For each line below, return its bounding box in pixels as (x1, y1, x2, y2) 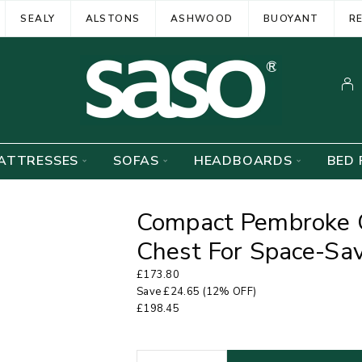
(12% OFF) (200, 284, 257, 299)
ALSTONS (85, 11, 141, 25)
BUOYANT (263, 11, 319, 25)
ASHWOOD (170, 11, 234, 25)
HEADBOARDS (193, 152, 293, 170)
